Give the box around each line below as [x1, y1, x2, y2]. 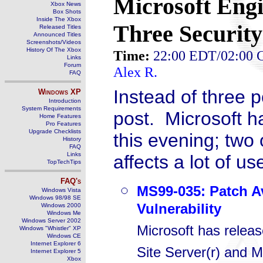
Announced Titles [33, 31, 81, 38]
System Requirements [22, 105, 81, 112]
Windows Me [47, 210, 81, 216]
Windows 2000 [41, 202, 81, 208]
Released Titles [39, 23, 81, 30]
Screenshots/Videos [26, 39, 81, 45]
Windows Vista [42, 187, 81, 193]
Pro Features [46, 120, 81, 127]
